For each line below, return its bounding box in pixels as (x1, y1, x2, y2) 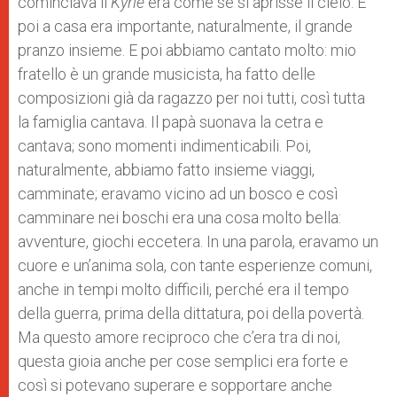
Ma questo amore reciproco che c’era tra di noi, (18, 328, 340, 346)
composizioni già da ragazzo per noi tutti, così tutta (18, 89, 365, 107)
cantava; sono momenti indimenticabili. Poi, (18, 136, 311, 155)
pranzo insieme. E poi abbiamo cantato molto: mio (18, 41, 356, 59)
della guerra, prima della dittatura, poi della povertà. (18, 304, 364, 323)
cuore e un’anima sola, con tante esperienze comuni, (18, 256, 372, 275)
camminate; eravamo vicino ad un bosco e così (18, 184, 338, 203)
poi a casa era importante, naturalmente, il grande (18, 17, 353, 35)
